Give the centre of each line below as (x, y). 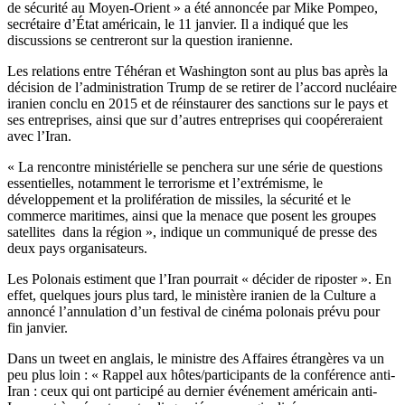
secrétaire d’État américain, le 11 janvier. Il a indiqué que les (178, 24)
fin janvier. (38, 328)
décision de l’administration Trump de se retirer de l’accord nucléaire (202, 88)
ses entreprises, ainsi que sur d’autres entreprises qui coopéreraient (195, 120)
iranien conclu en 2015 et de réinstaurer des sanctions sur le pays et (198, 104)
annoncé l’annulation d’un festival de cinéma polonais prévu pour (193, 312)
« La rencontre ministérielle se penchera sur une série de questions (195, 167)
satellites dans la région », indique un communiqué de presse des (192, 232)
